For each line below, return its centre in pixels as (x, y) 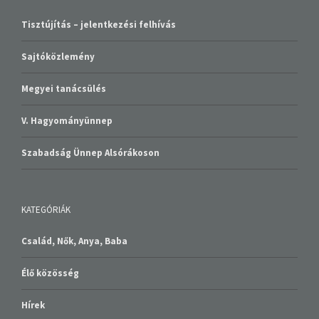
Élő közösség (50, 251)
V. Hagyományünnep (67, 99)
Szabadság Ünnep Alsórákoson (90, 131)
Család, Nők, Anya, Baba (74, 219)
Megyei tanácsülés (64, 67)
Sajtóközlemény (58, 35)
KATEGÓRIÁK (46, 188)
